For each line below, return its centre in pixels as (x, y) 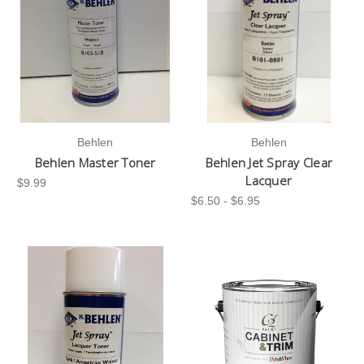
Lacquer (269, 180)
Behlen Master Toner (95, 162)
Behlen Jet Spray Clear (269, 162)
